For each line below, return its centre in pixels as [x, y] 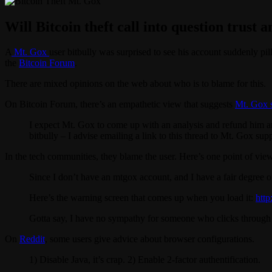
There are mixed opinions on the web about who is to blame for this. [135, 84]
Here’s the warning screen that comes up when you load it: [142, 198]
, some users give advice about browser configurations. [150, 239]
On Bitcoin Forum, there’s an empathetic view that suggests [120, 104]
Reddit [32, 239]
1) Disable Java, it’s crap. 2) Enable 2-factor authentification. [145, 260]
